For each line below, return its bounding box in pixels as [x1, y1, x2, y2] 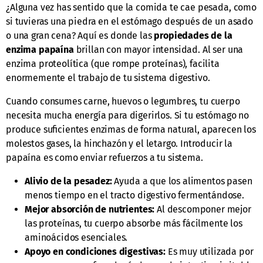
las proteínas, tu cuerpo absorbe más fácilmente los [25, 218, 242, 230]
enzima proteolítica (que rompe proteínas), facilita [6, 58, 220, 70]
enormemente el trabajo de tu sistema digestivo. [6, 72, 210, 84]
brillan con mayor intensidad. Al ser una [73, 44, 244, 56]
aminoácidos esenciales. [25, 232, 128, 244]
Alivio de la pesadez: [25, 176, 112, 187]
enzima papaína [6, 44, 74, 56]
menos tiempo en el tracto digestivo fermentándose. [25, 190, 244, 201]
